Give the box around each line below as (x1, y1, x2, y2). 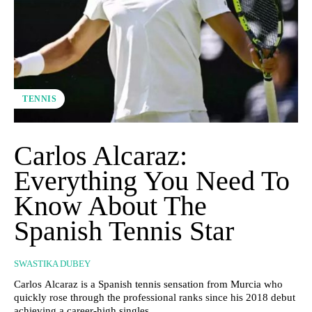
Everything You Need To (14, 165, 290, 197)
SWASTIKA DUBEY (14, 258, 91, 270)
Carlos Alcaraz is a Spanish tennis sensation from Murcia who (14, 279, 283, 290)
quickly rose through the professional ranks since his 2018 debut (14, 292, 295, 304)
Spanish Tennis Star (14, 215, 234, 247)
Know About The (14, 190, 207, 222)
